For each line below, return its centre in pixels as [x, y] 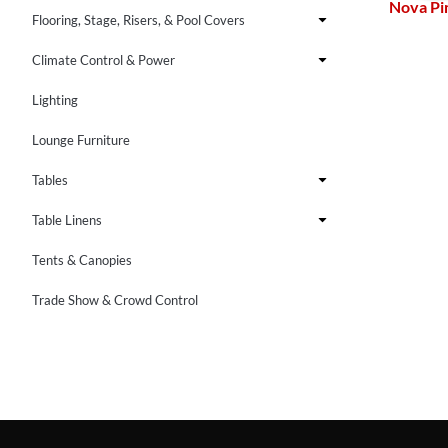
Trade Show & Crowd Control [115, 299]
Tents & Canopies [82, 259]
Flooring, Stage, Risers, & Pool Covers [138, 19]
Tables [50, 179]
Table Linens [67, 219]
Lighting [55, 99]
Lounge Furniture [81, 139]
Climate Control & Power [103, 59]
